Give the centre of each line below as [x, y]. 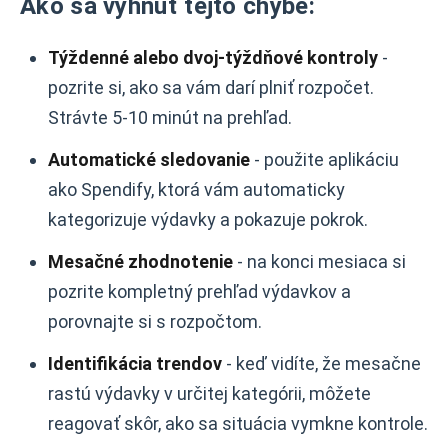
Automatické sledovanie [149, 159]
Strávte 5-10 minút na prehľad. [170, 117]
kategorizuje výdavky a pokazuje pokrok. [208, 219]
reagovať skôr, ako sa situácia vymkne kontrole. [238, 423]
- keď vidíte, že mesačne [321, 363]
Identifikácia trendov [135, 363]
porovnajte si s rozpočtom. [155, 321]
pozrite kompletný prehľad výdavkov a [199, 291]
